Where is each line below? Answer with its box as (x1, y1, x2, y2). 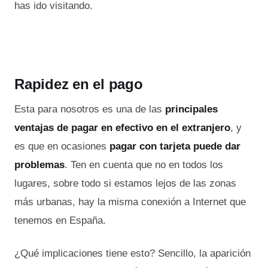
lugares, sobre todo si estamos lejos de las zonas (14, 178, 236, 190)
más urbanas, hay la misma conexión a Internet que (14, 196, 246, 208)
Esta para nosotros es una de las (14, 103, 165, 115)
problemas (14, 159, 65, 171)
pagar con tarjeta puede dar (109, 141, 240, 153)
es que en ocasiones (14, 141, 109, 153)
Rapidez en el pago (14, 76, 143, 93)
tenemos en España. (14, 215, 106, 227)
